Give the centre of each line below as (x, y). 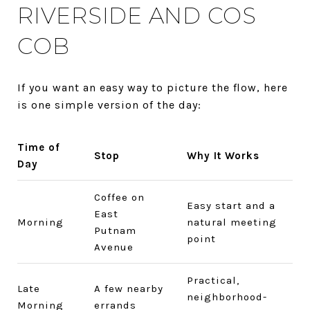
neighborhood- (227, 297)
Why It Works (223, 155)
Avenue (113, 247)
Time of (39, 147)
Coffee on (119, 197)
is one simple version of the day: (109, 104)
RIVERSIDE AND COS (137, 15)
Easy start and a (231, 205)
